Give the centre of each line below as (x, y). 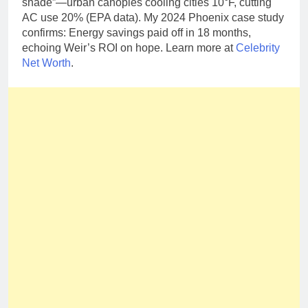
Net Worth (46, 63)
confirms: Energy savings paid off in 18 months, (136, 32)
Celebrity (258, 47)
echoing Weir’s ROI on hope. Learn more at (129, 47)
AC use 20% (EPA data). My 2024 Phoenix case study (153, 17)
